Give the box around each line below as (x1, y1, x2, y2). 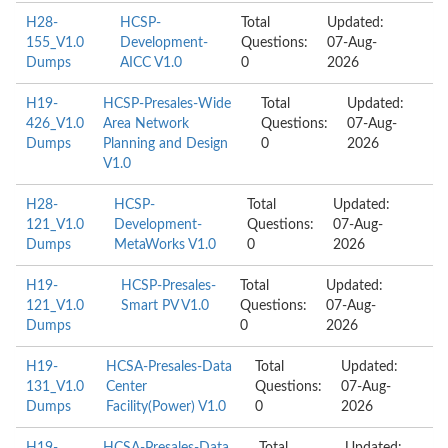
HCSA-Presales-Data (106, 360, 233, 374)
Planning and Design (103, 137, 228, 151)
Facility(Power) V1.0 (106, 400, 227, 414)
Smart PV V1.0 (120, 299, 209, 313)
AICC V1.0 (119, 56, 182, 70)
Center (106, 380, 148, 394)
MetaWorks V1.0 (113, 238, 216, 252)
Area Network (103, 117, 189, 131)
